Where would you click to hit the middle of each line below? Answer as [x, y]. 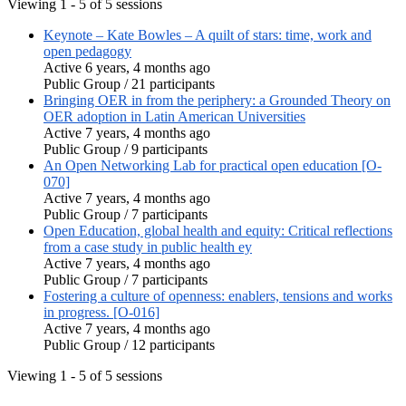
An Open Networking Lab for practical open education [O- [213, 166]
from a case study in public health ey [148, 247]
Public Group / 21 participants [129, 84]
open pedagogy [87, 52]
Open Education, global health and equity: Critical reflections [218, 231]
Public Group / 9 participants [126, 150]
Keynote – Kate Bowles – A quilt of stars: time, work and [208, 35]
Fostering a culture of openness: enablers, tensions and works [218, 296]
